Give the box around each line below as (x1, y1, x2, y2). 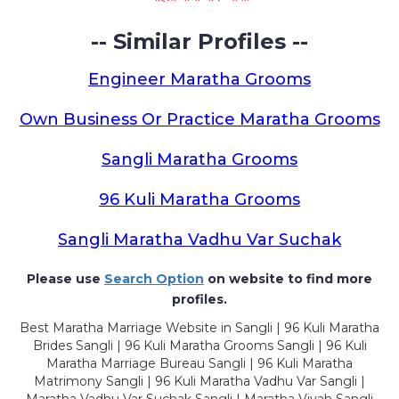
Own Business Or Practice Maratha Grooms (19, 110, 380, 129)
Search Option (104, 271, 204, 287)
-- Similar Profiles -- (91, 28, 308, 54)
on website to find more (204, 271, 372, 287)
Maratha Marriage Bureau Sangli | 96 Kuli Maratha (46, 355, 353, 371)
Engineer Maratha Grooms (88, 69, 311, 89)
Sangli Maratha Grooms (102, 150, 297, 169)
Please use (27, 271, 104, 287)
